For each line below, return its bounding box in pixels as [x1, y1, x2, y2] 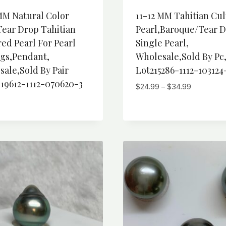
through [190, 116, 217, 126]
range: [190, 93, 212, 102]
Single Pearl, [135, 36, 189, 49]
